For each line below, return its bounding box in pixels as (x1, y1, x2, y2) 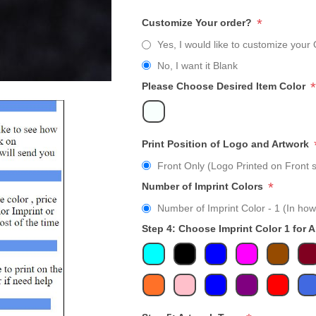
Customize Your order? (141, 17, 255, 29)
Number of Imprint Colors (141, 181, 266, 193)
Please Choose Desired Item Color (141, 80, 308, 92)
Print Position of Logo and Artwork (141, 138, 312, 150)
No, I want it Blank (157, 59, 238, 71)
